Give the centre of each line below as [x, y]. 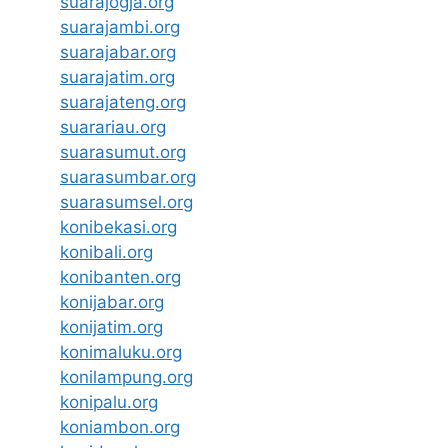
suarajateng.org [123, 102]
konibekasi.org [118, 227]
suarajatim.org [117, 77]
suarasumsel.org [126, 202]
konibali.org [106, 252]
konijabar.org [112, 302]
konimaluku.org [121, 352]
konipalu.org [109, 402]
